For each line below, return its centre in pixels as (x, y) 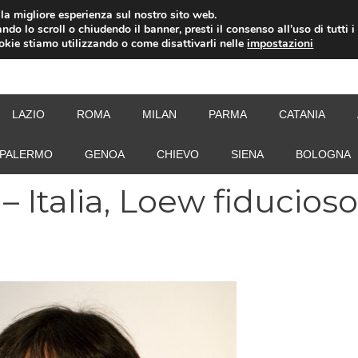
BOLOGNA (323, 154)
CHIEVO (178, 154)
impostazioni (280, 44)
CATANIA (302, 114)
